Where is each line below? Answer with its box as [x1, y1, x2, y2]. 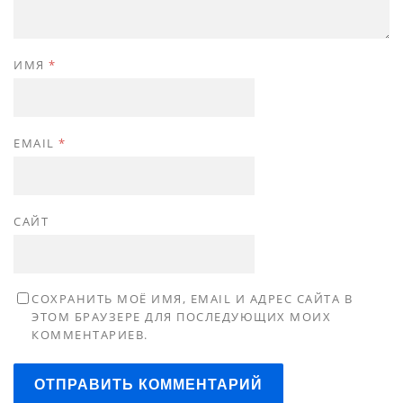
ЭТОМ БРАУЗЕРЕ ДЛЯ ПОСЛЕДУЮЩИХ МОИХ [31, 308, 331, 325]
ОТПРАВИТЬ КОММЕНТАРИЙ [34, 376, 263, 392]
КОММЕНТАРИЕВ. [31, 326, 148, 343]
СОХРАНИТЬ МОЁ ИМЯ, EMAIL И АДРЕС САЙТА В [31, 290, 353, 307]
